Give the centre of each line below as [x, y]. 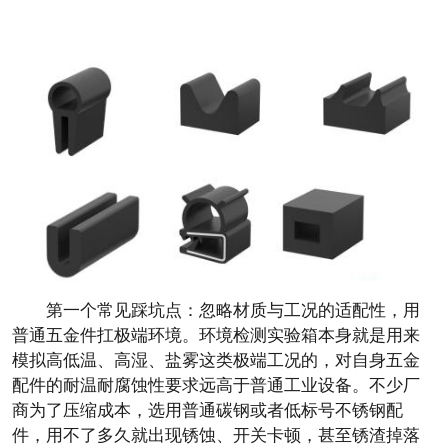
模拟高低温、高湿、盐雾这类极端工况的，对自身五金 [216, 360]
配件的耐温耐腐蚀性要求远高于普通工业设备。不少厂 [216, 385]
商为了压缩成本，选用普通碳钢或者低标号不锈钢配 [207, 410]
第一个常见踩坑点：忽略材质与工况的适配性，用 [233, 310]
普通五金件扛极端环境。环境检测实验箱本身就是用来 [216, 335]
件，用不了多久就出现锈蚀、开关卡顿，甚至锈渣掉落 [216, 435]
